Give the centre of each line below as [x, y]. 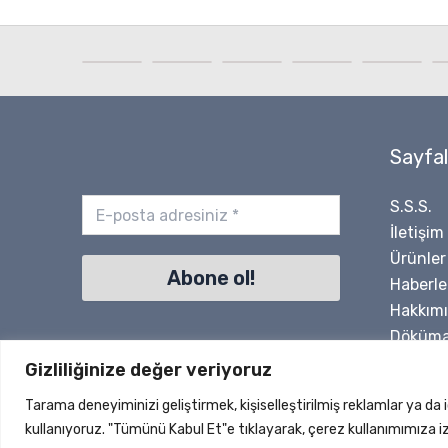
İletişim [416, 233]
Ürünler [417, 259]
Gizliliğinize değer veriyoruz [148, 369]
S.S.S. [410, 207]
